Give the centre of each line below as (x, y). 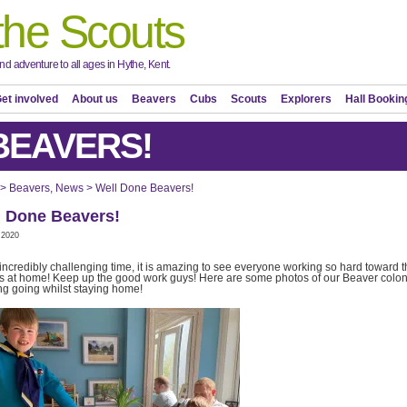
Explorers (306, 99)
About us (95, 99)
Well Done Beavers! (144, 188)
